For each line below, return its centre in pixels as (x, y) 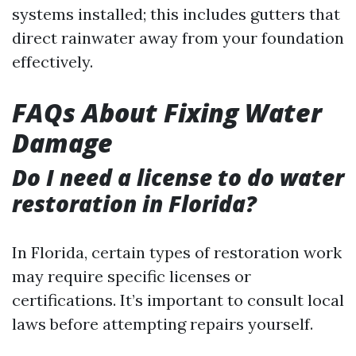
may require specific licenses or (132, 276)
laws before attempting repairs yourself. (163, 324)
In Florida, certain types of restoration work (177, 252)
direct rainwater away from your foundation (178, 38)
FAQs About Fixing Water (167, 112)
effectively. (52, 62)
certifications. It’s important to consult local (178, 300)
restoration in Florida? (134, 203)
